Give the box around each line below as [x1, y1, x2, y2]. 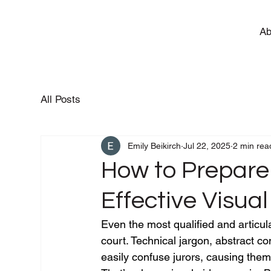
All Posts [41, 93, 81, 105]
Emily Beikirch [128, 140, 181, 151]
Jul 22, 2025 [183, 140, 231, 151]
